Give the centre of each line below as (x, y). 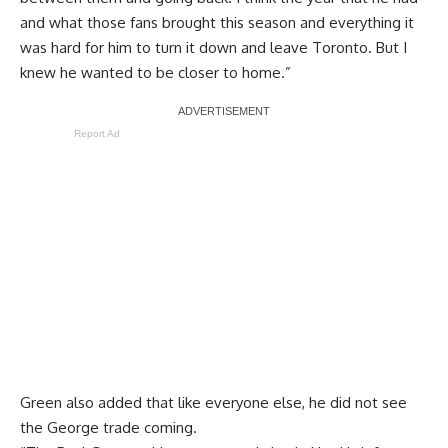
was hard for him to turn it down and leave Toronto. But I (213, 47)
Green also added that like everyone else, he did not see (213, 402)
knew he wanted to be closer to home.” (155, 72)
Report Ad (97, 133)
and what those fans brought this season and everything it (217, 22)
